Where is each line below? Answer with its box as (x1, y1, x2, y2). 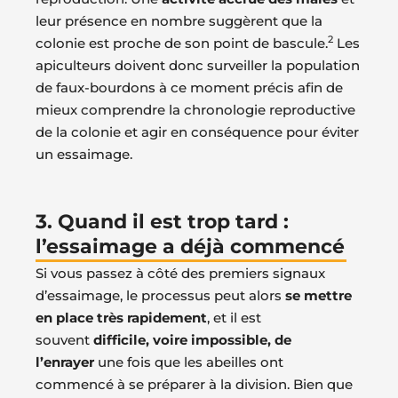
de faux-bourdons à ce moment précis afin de (36, 78, 343, 96)
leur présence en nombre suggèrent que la (36, 12, 322, 29)
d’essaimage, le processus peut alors (36, 286, 285, 304)
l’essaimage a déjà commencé (36, 234, 345, 259)
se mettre (285, 286, 352, 304)
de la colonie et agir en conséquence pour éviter (36, 123, 359, 140)
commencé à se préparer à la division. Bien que (36, 375, 353, 393)
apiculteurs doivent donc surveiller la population (36, 56, 360, 74)
